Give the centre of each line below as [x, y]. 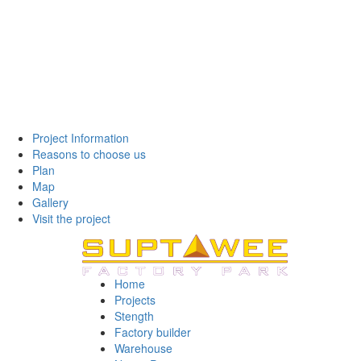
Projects [135, 300]
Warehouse [143, 348]
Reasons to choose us [89, 154]
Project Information [81, 138]
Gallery [50, 202]
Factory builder [153, 332]
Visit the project [71, 218]
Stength [134, 316]
